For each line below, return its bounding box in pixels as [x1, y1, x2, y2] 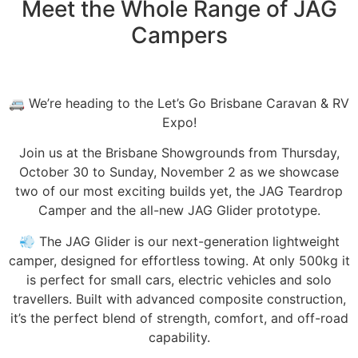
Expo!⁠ [161, 114, 197, 130]
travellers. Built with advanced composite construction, [12, 290, 346, 307]
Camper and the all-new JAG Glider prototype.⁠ [38, 202, 320, 219]
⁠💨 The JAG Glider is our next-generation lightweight [18, 233, 340, 249]
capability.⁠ [148, 328, 210, 345]
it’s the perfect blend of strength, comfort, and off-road [10, 309, 348, 326]
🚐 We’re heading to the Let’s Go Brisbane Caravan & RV [9, 95, 349, 111]
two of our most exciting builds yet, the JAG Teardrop [15, 183, 343, 200]
